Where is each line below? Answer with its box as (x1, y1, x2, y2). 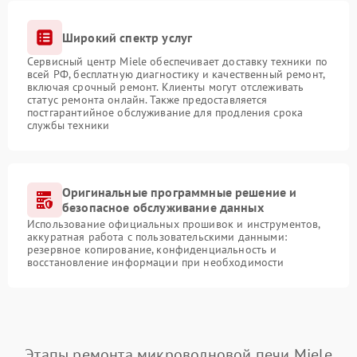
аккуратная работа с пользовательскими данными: (27, 229, 287, 244)
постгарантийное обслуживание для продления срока (27, 105, 304, 120)
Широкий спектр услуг (62, 29, 193, 45)
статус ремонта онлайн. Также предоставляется (27, 92, 268, 107)
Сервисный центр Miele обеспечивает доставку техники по (27, 54, 328, 69)
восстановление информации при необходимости (27, 255, 284, 269)
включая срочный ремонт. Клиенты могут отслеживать (27, 80, 304, 94)
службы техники (27, 118, 110, 132)
